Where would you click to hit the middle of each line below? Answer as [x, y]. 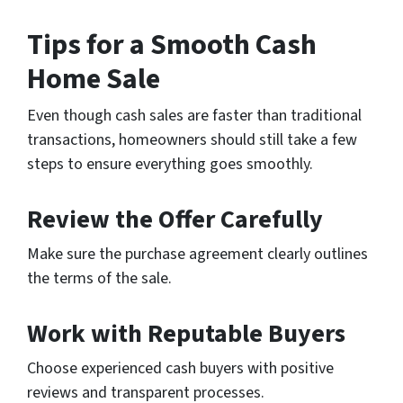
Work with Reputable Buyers [186, 334]
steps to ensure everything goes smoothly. [170, 165]
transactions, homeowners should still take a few [192, 140]
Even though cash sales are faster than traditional [194, 116]
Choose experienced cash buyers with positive [180, 369]
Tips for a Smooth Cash [172, 45]
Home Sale [94, 80]
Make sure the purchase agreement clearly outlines [197, 255]
